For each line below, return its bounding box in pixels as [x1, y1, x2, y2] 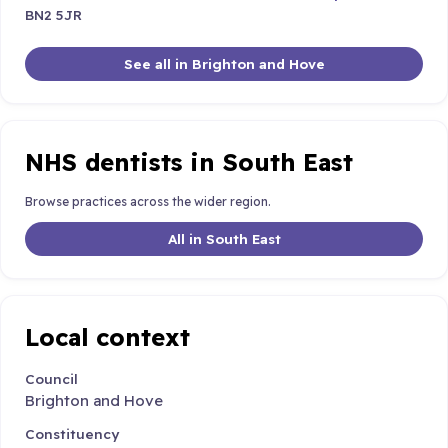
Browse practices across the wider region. [25, 194, 271, 210]
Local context [25, 321, 190, 352]
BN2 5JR [25, 6, 82, 24]
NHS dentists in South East [25, 146, 353, 177]
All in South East [167, 229, 281, 247]
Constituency [25, 424, 119, 442]
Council [25, 370, 78, 388]
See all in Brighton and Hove [123, 55, 325, 73]
